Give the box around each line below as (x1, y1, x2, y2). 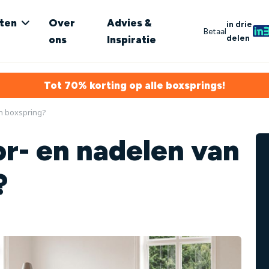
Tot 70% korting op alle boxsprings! (44, 79, 225, 91)
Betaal (203, 26, 226, 36)
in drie (226, 19, 252, 29)
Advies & (107, 17, 152, 29)
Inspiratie (107, 34, 156, 46)
